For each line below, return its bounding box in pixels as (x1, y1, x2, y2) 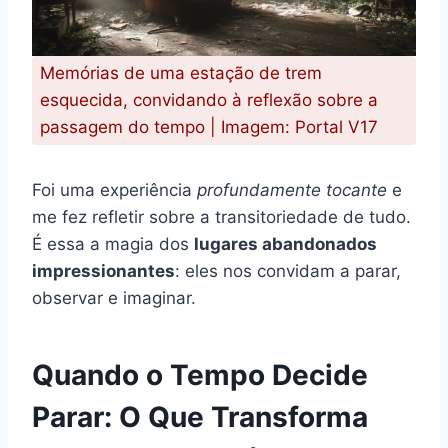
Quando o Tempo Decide (32, 357, 368, 392)
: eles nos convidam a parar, (175, 260, 401, 281)
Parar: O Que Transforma (32, 399, 368, 434)
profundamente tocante (197, 179, 387, 200)
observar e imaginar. (32, 287, 196, 308)
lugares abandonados (194, 233, 377, 254)
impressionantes (32, 260, 175, 281)
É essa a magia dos (32, 233, 194, 254)
